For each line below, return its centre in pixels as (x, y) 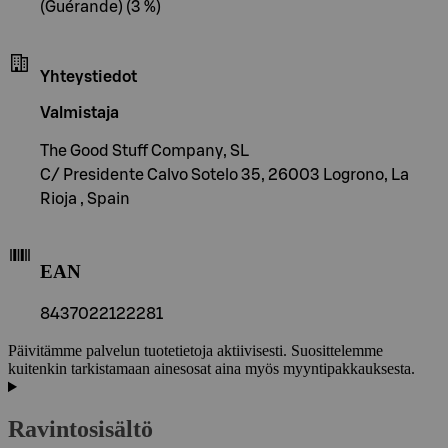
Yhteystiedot (88, 76)
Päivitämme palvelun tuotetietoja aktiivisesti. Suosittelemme (195, 351)
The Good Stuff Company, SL (144, 150)
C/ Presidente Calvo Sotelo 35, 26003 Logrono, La (224, 174)
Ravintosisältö (80, 429)
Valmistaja (79, 112)
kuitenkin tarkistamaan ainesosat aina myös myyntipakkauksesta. (211, 369)
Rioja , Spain (85, 198)
